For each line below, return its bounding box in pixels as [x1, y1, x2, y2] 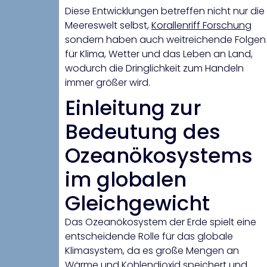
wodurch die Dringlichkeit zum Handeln [65, 61, 244, 76]
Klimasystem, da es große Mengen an [65, 244, 239, 258]
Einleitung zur [65, 94, 201, 123]
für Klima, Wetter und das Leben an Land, [65, 47, 253, 61]
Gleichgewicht [65, 189, 210, 218]
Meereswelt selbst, [65, 18, 151, 33]
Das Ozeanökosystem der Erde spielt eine [65, 215, 256, 229]
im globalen [65, 165, 187, 194]
